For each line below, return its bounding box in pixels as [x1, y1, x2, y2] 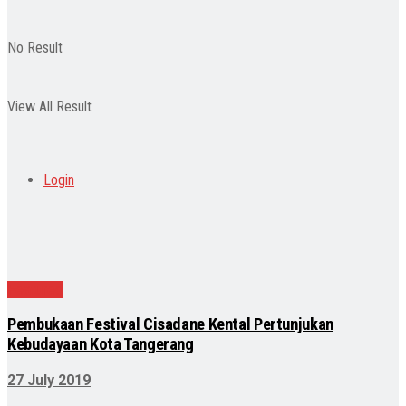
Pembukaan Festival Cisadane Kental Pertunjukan [7, 314, 333, 335]
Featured [7, 280, 63, 298]
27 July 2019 [7, 372, 91, 390]
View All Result [7, 98, 92, 115]
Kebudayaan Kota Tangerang [7, 334, 194, 355]
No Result [7, 39, 63, 56]
